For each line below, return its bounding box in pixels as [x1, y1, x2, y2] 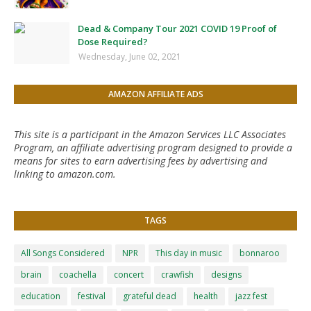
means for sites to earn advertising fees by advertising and [14, 153, 267, 167]
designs [211, 268, 242, 280]
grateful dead [123, 289, 176, 302]
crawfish [161, 268, 194, 280]
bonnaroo [239, 246, 280, 259]
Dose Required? [78, 35, 148, 48]
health [194, 289, 218, 302]
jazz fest [235, 289, 267, 302]
